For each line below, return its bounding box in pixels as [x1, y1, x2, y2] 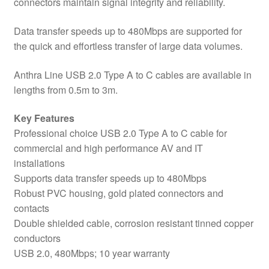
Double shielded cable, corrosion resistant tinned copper [13, 216, 253, 231]
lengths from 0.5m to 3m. [13, 82, 118, 97]
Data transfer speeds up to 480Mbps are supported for [13, 24, 242, 38]
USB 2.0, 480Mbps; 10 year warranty [13, 246, 170, 261]
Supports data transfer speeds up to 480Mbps [13, 171, 207, 186]
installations [13, 156, 65, 171]
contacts [13, 201, 49, 216]
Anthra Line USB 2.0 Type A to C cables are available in [13, 67, 252, 82]
